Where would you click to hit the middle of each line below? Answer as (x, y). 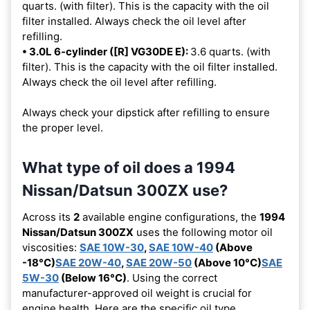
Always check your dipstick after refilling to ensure (146, 112)
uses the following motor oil (203, 232)
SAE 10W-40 (181, 247)
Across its (48, 217)
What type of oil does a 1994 (129, 167)
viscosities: (51, 247)
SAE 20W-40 (88, 262)
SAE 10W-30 (112, 247)
